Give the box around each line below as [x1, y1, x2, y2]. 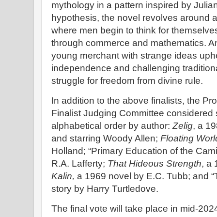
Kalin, [51, 171, 75, 182]
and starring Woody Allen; [51, 133, 160, 144]
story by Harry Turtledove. [51, 184, 158, 194]
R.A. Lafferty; [51, 158, 108, 169]
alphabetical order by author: [51, 121, 172, 131]
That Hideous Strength [108, 158, 201, 169]
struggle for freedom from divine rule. [51, 76, 203, 86]
